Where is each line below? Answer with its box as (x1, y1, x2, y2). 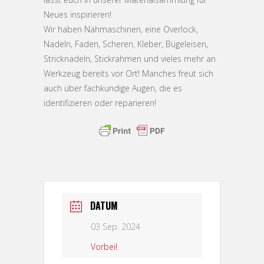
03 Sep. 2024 (91, 221, 140, 233)
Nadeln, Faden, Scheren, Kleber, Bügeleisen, (44, 38, 208, 49)
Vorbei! (91, 241, 117, 253)
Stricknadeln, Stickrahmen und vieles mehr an (44, 52, 216, 64)
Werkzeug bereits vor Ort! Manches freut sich (44, 67, 213, 79)
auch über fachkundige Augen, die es (44, 82, 182, 94)
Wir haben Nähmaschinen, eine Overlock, (44, 23, 198, 35)
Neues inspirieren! (44, 8, 111, 20)
